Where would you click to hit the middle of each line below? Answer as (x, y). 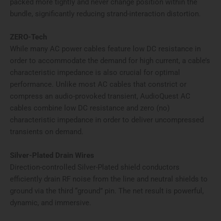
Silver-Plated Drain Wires (52, 155)
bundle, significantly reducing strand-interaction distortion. (105, 14)
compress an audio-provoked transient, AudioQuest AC (100, 96)
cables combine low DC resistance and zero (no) (90, 108)
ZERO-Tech (28, 37)
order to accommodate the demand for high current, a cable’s (110, 61)
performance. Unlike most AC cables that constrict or (98, 85)
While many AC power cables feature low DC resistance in (105, 49)
